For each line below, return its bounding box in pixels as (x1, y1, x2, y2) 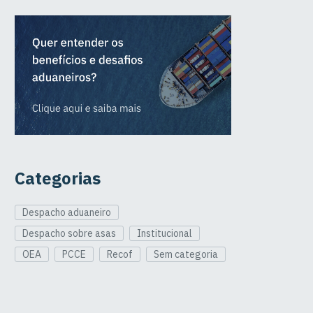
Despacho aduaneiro (22, 205, 111, 219)
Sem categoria (154, 247, 218, 261)
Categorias (15, 166, 101, 189)
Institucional (137, 226, 192, 240)
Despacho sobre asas (22, 226, 116, 240)
